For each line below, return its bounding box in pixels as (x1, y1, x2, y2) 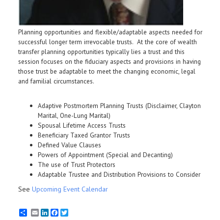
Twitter (68, 208, 88, 217)
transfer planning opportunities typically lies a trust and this (18, 47, 185, 56)
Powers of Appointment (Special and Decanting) (38, 150, 173, 159)
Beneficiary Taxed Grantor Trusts (38, 131, 130, 139)
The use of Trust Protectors (38, 160, 115, 169)
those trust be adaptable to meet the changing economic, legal (18, 67, 195, 76)
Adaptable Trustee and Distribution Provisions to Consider (38, 170, 200, 179)
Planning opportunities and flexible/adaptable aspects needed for (18, 27, 202, 36)
